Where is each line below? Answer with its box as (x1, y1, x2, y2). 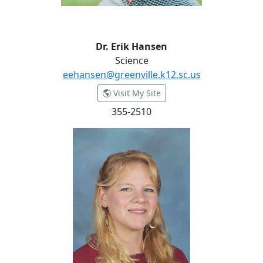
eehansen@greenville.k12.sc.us (62, 68, 201, 81)
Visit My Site (110, 87, 161, 99)
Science (114, 54, 149, 67)
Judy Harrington (6, 128, 77, 141)
